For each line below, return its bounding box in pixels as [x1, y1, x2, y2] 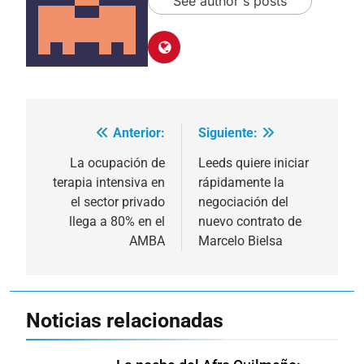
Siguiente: [198, 124, 258, 141]
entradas [41, 184, 119, 207]
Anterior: [113, 124, 165, 141]
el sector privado [71, 193, 165, 210]
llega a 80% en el [69, 213, 165, 229]
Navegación [41, 125, 145, 149]
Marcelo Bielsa [198, 232, 283, 249]
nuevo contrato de [198, 213, 301, 229]
